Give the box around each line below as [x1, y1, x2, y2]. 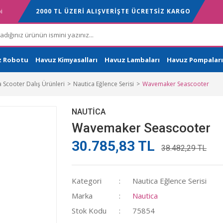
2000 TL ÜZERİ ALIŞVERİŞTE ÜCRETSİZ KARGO [35, 6, 191, 15]
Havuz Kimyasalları [35, 55, 98, 64]
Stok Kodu [72, 206, 107, 216]
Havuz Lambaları [105, 55, 160, 64]
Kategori [72, 176, 102, 186]
